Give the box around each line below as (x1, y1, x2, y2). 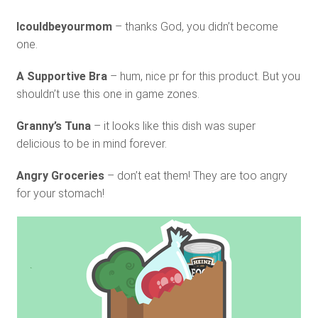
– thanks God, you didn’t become (111, 20, 278, 34)
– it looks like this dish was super (90, 119, 256, 133)
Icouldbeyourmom (16, 20, 112, 34)
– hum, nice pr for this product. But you (106, 70, 300, 84)
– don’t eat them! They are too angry (104, 169, 287, 183)
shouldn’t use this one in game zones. (16, 87, 199, 102)
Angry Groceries (16, 169, 104, 183)
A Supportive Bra (16, 70, 107, 84)
